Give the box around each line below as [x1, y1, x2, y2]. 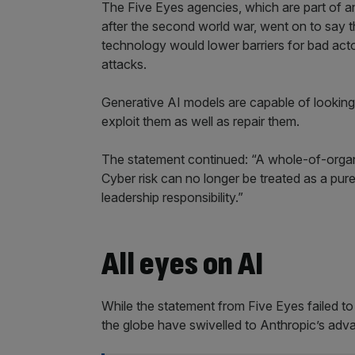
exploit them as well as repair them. [101, 113, 300, 129]
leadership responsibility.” [101, 189, 243, 205]
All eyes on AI [101, 244, 263, 284]
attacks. [101, 56, 147, 72]
